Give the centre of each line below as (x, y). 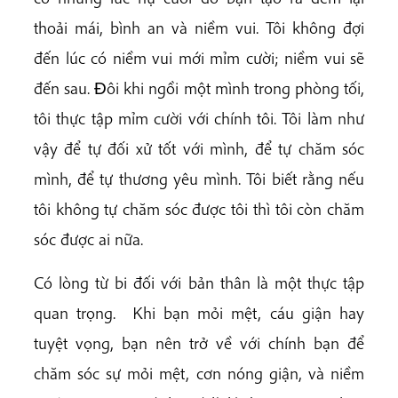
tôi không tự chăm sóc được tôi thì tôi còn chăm (199, 208)
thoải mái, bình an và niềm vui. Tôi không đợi (199, 27)
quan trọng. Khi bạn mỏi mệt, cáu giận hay (199, 313)
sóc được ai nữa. (88, 239)
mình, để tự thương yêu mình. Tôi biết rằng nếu (199, 178)
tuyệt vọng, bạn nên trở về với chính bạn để (199, 343)
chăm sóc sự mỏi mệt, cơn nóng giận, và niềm (199, 374)
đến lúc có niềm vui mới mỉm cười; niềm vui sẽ (199, 57)
